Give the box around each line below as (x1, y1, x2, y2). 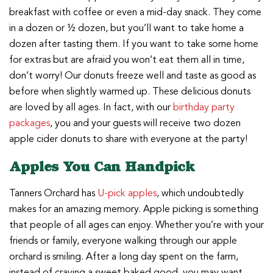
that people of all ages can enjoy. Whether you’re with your (9, 218, 264, 233)
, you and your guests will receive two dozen (50, 116, 241, 131)
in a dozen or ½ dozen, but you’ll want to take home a (9, 21, 244, 36)
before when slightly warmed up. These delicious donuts (9, 84, 250, 99)
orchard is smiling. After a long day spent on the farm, (9, 249, 238, 264)
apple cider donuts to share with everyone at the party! (9, 132, 247, 147)
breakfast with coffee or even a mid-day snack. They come (9, 5, 261, 20)
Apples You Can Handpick (9, 157, 196, 175)
